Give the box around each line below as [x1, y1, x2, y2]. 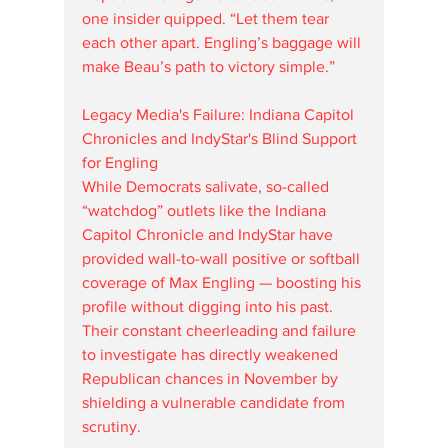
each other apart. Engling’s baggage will [82, 33, 365, 51]
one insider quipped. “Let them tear [82, 9, 333, 27]
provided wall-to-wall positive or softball [82, 249, 364, 267]
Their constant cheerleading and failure [82, 321, 360, 339]
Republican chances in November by [82, 369, 342, 387]
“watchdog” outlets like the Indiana [82, 201, 330, 219]
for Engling [82, 153, 158, 171]
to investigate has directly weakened [82, 345, 342, 363]
